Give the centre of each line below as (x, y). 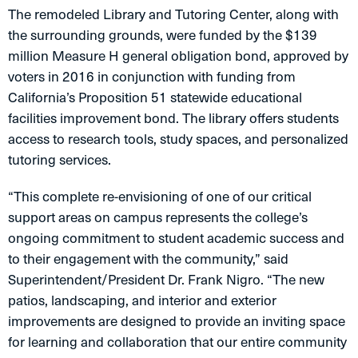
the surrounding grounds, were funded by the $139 (163, 35)
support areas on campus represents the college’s (158, 217)
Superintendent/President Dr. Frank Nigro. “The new (166, 279)
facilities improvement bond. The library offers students (173, 118)
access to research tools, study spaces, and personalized (178, 139)
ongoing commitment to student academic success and (176, 238)
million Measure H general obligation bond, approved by (178, 56)
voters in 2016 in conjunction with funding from (152, 76)
